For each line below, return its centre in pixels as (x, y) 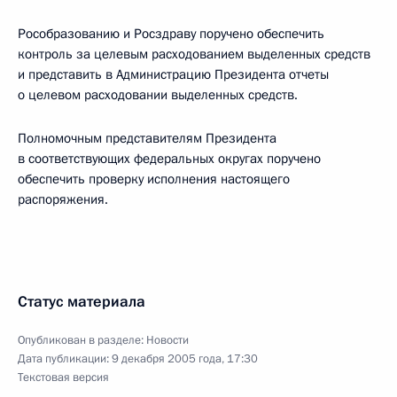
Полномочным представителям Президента (147, 138)
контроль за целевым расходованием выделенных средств (194, 54)
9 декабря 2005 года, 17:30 (185, 359)
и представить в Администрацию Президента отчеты (173, 74)
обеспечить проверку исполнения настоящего (154, 179)
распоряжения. (63, 199)
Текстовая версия (63, 378)
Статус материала (82, 302)
